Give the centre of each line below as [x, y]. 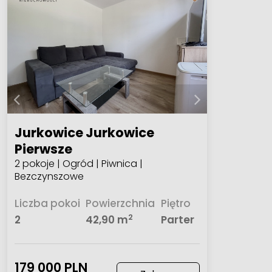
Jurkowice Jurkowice [85, 132]
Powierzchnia [121, 204]
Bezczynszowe [49, 176]
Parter [177, 220]
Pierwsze [44, 149]
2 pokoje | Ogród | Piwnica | [79, 163]
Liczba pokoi [48, 204]
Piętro [175, 204]
